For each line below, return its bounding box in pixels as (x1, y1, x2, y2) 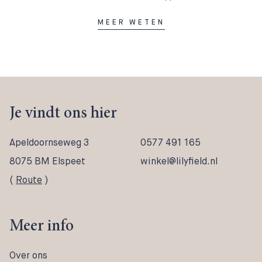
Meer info (9, 219, 74, 235)
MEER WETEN (97, 17, 165, 27)
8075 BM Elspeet (9, 155, 85, 167)
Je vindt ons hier (9, 106, 117, 122)
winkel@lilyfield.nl (140, 155, 218, 167)
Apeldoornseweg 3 (9, 136, 89, 149)
